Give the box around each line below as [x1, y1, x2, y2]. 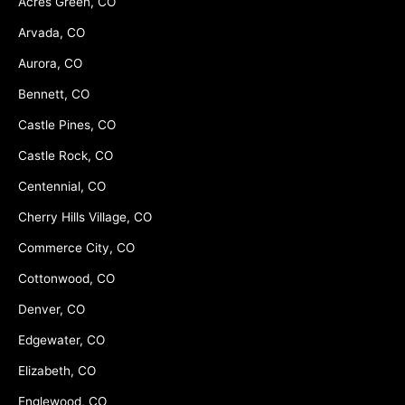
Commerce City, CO [18, 240, 135, 256]
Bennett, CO [18, 87, 89, 102]
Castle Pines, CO [18, 118, 116, 133]
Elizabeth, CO [18, 363, 96, 379]
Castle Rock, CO [18, 148, 113, 164]
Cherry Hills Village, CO [18, 210, 152, 225]
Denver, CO [18, 302, 85, 317]
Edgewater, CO [18, 333, 105, 348]
